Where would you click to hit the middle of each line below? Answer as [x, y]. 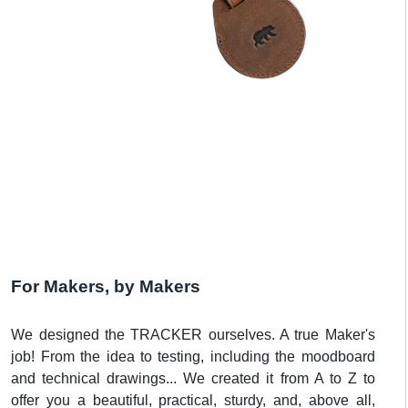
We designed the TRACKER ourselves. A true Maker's [193, 334]
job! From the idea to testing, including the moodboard [193, 356]
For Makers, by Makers [106, 286]
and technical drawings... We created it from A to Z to [193, 378]
